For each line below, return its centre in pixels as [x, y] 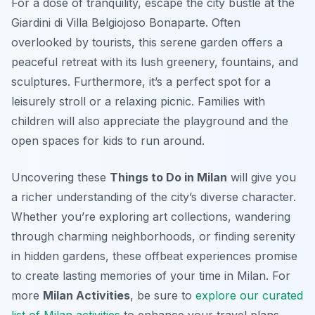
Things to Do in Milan [168, 178]
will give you [262, 178]
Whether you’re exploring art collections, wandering [151, 217]
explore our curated [249, 296]
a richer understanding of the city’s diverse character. [154, 197]
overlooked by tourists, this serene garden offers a [147, 43]
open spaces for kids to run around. [108, 141]
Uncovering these [60, 178]
